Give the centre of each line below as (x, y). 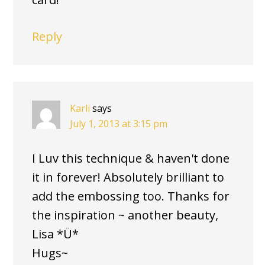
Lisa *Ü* (55, 234)
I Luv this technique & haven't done (131, 159)
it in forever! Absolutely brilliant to (128, 177)
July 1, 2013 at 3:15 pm (119, 124)
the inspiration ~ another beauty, (125, 215)
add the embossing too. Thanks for (131, 196)
